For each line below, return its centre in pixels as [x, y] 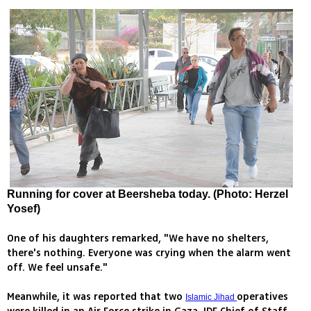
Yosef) [24, 209]
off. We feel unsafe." [57, 268]
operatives [262, 297]
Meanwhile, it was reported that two [96, 297]
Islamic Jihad [211, 297]
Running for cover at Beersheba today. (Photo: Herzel [148, 194]
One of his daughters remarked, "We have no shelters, [138, 239]
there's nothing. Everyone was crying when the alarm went [149, 253]
